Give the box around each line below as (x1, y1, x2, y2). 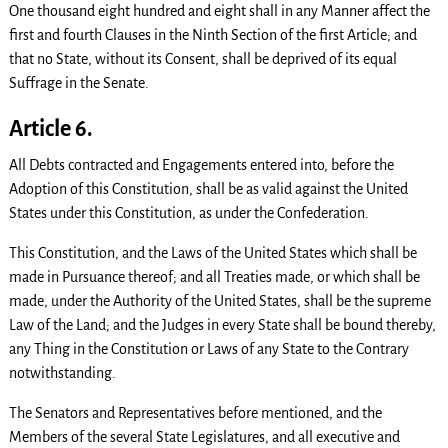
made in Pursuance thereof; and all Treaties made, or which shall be (8, 268, 420, 285)
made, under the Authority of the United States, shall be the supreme (8, 292, 431, 309)
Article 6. (8, 116, 93, 141)
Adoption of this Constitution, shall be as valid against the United (8, 180, 408, 197)
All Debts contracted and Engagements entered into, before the (8, 156, 394, 173)
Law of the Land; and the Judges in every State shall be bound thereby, (8, 316, 436, 333)
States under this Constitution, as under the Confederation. (8, 204, 369, 221)
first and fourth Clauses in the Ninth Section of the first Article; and (8, 26, 417, 43)
